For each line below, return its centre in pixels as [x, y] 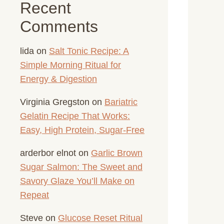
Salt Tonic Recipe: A [89, 51]
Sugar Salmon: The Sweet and [81, 167]
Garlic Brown [117, 153]
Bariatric [121, 102]
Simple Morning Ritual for [70, 65]
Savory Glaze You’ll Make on [77, 181]
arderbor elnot [48, 153]
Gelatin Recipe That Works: [75, 116]
